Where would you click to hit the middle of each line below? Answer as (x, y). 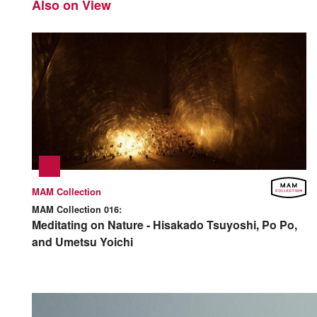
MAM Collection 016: (77, 209)
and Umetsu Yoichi (82, 241)
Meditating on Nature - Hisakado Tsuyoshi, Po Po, (165, 224)
